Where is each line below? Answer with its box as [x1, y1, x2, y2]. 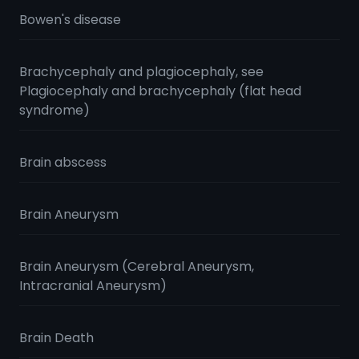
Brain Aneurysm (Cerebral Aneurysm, [19, 257, 254, 276]
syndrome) [19, 101, 90, 119]
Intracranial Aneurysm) [19, 276, 167, 295]
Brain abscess [19, 153, 107, 171]
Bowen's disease [19, 10, 121, 29]
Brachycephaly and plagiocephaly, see [19, 63, 264, 81]
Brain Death [19, 329, 94, 347]
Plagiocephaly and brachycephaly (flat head [19, 82, 301, 100]
